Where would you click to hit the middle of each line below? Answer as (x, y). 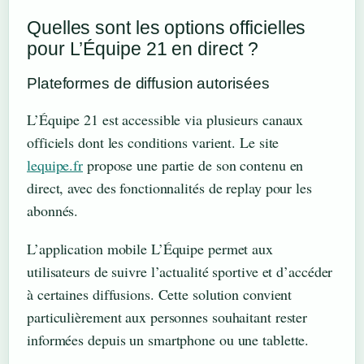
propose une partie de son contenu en (193, 165)
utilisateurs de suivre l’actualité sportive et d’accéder (180, 271)
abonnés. (53, 211)
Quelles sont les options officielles (167, 28)
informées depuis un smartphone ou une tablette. (168, 339)
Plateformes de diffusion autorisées (148, 84)
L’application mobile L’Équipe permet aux (150, 248)
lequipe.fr (55, 165)
